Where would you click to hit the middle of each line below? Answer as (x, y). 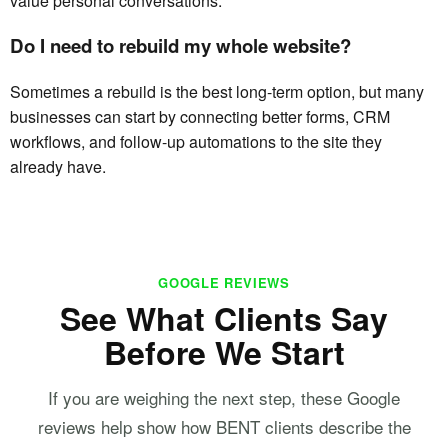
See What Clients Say (224, 318)
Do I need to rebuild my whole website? (180, 46)
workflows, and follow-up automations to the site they (196, 142)
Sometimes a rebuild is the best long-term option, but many (217, 92)
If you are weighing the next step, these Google (224, 398)
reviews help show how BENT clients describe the (224, 427)
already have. (58, 167)
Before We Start (224, 352)
